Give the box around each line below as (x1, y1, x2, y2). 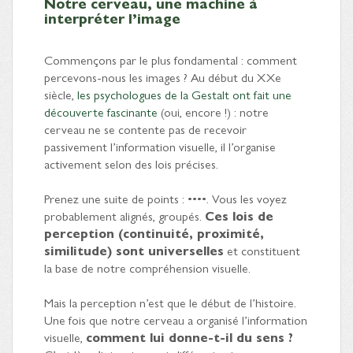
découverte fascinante (44, 102, 161, 121)
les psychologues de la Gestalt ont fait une (77, 85, 292, 104)
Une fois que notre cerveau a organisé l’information (44, 310, 307, 329)
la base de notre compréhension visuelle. (44, 258, 251, 277)
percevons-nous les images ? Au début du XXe (44, 68, 281, 87)
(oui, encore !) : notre (161, 102, 269, 121)
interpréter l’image (44, 8, 180, 28)
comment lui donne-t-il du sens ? (86, 328, 293, 347)
